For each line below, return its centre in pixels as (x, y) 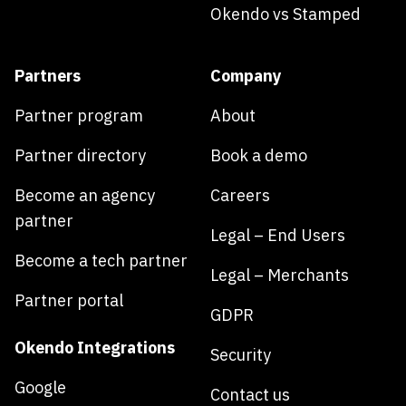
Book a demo (259, 156)
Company (246, 76)
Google (40, 388)
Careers (240, 196)
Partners (48, 76)
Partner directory (80, 156)
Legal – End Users (278, 236)
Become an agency (85, 196)
